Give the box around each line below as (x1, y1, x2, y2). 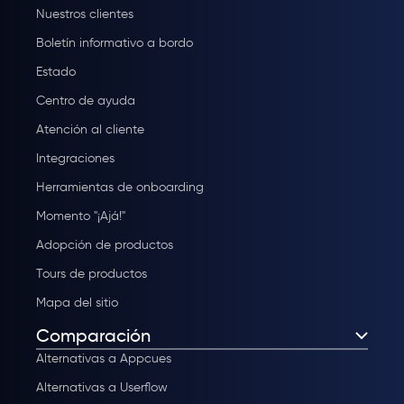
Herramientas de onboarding (36, 179, 204, 196)
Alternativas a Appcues (36, 351, 171, 367)
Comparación (36, 325, 151, 347)
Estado (36, 64, 76, 80)
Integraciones (36, 151, 115, 167)
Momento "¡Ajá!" (36, 208, 125, 225)
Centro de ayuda (36, 93, 135, 109)
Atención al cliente (36, 122, 144, 138)
